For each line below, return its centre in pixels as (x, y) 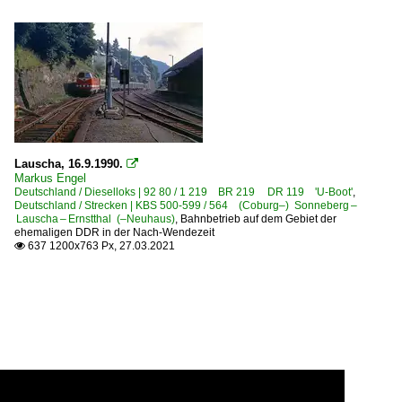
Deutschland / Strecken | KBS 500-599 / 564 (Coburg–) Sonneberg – (186, 205)
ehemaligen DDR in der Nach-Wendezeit (114, 232)
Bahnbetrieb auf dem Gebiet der (258, 219)
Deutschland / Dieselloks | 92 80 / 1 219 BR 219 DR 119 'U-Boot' (184, 192)
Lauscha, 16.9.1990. (69, 164)
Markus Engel (50, 178)
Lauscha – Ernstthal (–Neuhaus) (95, 219)
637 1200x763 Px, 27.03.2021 (100, 246)
